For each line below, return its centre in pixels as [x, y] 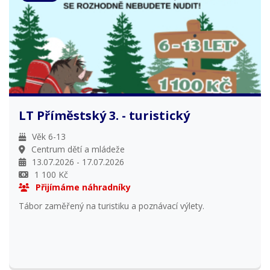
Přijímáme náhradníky [83, 187]
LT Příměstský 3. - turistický [104, 115]
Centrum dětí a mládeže [78, 149]
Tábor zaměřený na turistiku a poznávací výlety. [111, 206]
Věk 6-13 [49, 136]
